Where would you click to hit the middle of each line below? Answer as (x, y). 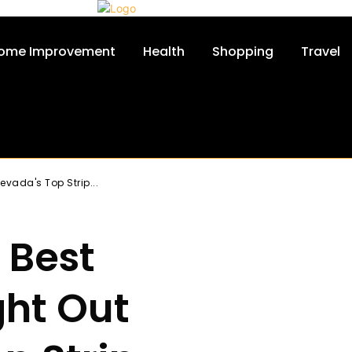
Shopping (243, 51)
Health (164, 51)
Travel (321, 51)
